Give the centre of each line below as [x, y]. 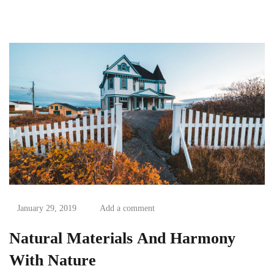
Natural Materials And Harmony [122, 239]
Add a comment [127, 209]
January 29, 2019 [47, 209]
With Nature [53, 261]
